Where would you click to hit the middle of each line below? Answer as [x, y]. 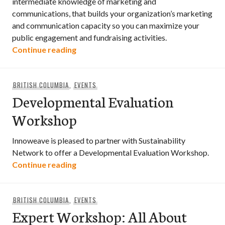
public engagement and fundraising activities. [89, 37]
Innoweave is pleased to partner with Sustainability [99, 140]
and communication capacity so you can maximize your [106, 25]
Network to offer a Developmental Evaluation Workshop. [110, 152]
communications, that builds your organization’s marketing [112, 13]
